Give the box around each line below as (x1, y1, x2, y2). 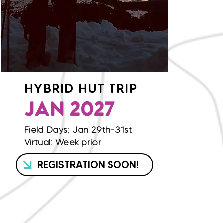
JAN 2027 (24, 101, 115, 121)
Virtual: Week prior (24, 137, 102, 148)
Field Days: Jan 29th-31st (24, 124, 132, 135)
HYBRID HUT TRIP (24, 81, 137, 96)
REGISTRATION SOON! (37, 158, 139, 171)
